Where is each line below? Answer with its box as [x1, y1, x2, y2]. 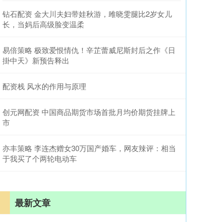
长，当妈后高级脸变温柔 [2, 19, 84, 29]
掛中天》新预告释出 [2, 55, 69, 65]
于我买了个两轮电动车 [2, 153, 77, 164]
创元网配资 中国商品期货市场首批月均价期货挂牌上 [2, 107, 175, 117]
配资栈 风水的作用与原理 [2, 81, 86, 91]
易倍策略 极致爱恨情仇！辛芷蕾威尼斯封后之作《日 [2, 45, 175, 55]
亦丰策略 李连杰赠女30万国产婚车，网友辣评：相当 [2, 143, 176, 153]
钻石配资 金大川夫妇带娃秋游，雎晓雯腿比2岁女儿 [2, 8, 172, 19]
